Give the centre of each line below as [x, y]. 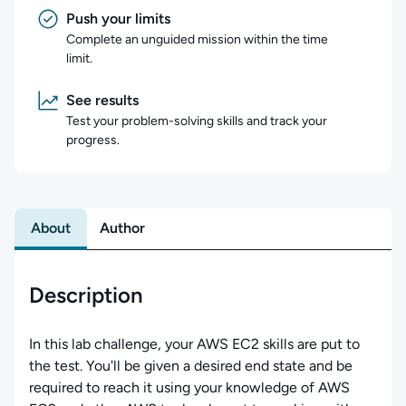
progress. [93, 140]
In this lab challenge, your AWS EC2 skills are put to [194, 344]
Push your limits [118, 19]
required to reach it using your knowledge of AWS [189, 387]
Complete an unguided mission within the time [197, 39]
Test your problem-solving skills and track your [197, 121]
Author [122, 228]
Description [86, 295]
